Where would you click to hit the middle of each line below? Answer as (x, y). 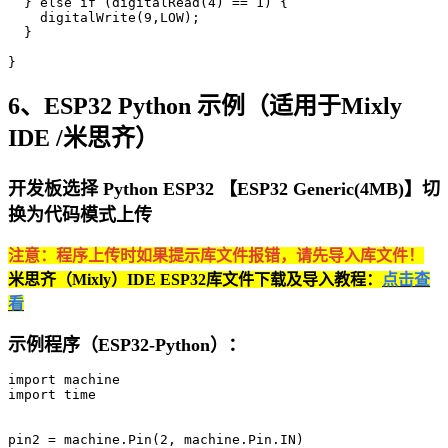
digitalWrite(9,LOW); (104, 17)
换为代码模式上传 (80, 214)
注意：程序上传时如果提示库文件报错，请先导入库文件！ (216, 255)
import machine (64, 379)
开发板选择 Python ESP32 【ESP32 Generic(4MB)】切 (224, 188)
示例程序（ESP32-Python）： (127, 344)
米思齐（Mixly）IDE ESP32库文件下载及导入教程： (195, 279)
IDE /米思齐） (83, 137)
